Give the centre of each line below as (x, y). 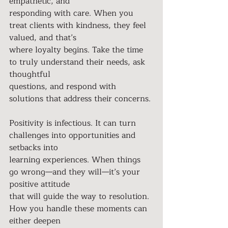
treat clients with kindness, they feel (79, 25)
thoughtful (30, 74)
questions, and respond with (64, 86)
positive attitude (39, 184)
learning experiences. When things (76, 160)
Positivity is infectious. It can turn (74, 123)
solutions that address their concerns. (80, 98)
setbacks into (34, 147)
